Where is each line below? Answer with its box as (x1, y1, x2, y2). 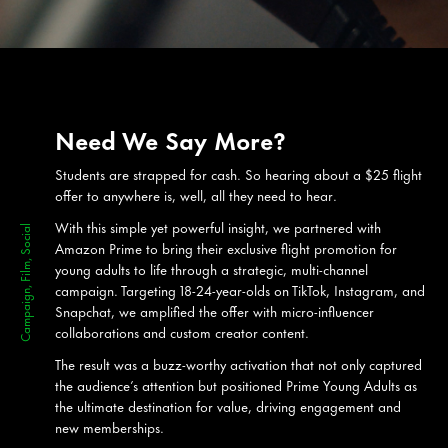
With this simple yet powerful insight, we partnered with (55, 216, 381, 238)
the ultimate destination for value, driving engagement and (55, 395, 401, 417)
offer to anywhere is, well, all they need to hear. (55, 184, 337, 206)
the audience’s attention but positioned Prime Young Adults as (55, 374, 417, 396)
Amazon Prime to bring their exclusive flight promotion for (55, 237, 397, 259)
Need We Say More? (55, 120, 286, 158)
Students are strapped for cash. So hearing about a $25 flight (55, 163, 422, 185)
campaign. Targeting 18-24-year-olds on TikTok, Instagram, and (55, 279, 425, 301)
